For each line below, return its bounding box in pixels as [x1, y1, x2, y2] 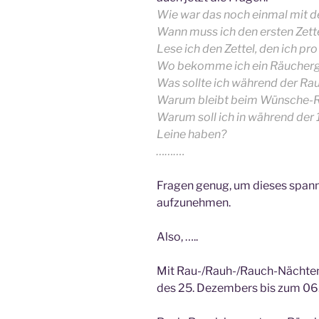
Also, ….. [157, 229, 198, 244]
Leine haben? [157, 127, 226, 141]
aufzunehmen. [157, 195, 231, 209]
